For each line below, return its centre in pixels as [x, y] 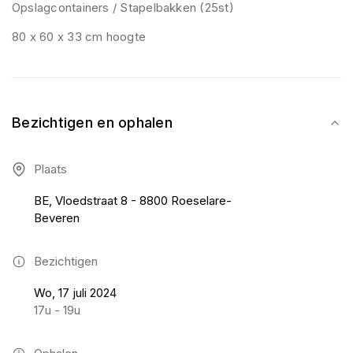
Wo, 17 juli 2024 [75, 293]
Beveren [57, 218]
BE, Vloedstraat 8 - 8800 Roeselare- [133, 201]
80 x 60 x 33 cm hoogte [79, 37]
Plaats [50, 169]
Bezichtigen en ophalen [92, 123]
